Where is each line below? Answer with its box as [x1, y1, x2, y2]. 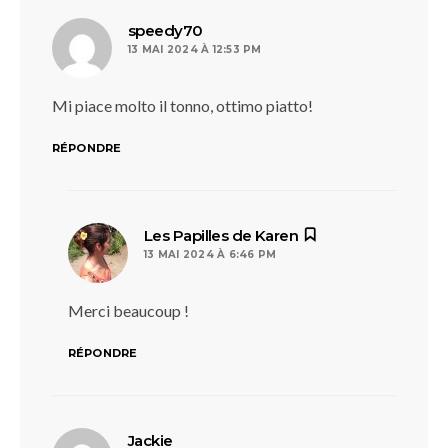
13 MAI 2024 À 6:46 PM [144, 248, 277, 261]
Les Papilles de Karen [144, 226, 299, 245]
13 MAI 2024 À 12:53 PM [128, 43, 262, 56]
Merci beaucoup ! [68, 301, 189, 320]
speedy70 [128, 21, 203, 40]
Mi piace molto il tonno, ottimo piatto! [52, 96, 313, 115]
